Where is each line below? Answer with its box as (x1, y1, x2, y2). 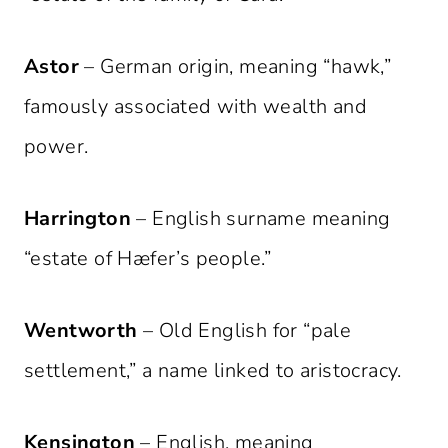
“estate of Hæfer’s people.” (24, 245, 272, 273)
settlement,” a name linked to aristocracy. (24, 357, 402, 385)
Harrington (24, 205, 131, 233)
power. (24, 133, 89, 161)
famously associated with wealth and (24, 93, 367, 121)
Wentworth (24, 317, 138, 345)
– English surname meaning (131, 205, 391, 233)
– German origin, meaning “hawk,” (79, 53, 392, 81)
